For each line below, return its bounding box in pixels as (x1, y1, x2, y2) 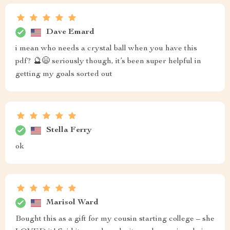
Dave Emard (46, 28, 94, 36)
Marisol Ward (46, 198, 99, 207)
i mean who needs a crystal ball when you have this (15, 45, 197, 53)
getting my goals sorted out (15, 70, 112, 79)
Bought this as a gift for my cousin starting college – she (15, 215, 215, 223)
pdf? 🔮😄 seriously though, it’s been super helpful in (15, 57, 201, 66)
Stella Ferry (46, 126, 92, 135)
